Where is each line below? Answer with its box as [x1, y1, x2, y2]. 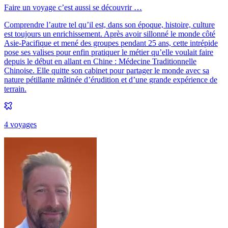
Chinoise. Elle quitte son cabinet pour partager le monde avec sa [4, 66, 209, 75]
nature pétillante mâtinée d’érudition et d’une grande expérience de [4, 75, 217, 84]
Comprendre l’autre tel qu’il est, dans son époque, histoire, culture [4, 20, 215, 29]
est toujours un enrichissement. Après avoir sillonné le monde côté [4, 29, 215, 38]
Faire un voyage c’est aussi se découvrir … [4, 3, 142, 12]
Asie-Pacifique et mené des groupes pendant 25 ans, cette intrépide [4, 38, 218, 47]
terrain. [4, 84, 26, 93]
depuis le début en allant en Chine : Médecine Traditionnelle [4, 56, 196, 66]
